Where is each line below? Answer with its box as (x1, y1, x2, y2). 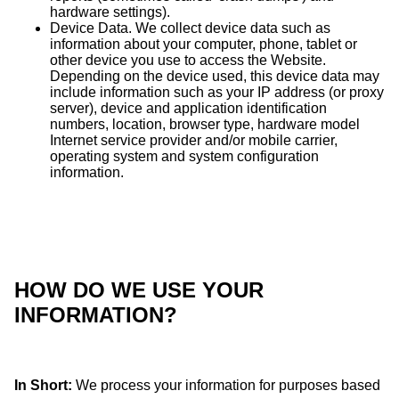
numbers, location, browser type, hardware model (50, 116, 360, 132)
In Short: (14, 377, 72, 393)
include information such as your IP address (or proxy (50, 84, 384, 100)
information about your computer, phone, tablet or (50, 36, 357, 52)
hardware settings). (50, 4, 170, 20)
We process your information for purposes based (72, 377, 380, 393)
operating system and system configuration (50, 148, 319, 164)
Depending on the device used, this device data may (50, 68, 379, 84)
